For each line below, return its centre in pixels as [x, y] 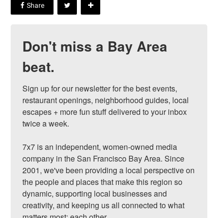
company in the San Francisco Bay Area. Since [104, 159]
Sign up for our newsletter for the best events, [100, 89]
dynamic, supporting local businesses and [95, 194]
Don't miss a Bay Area [95, 46]
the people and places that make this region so [103, 182]
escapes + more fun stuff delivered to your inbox [105, 112]
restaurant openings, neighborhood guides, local [106, 100]
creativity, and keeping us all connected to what [104, 205]
